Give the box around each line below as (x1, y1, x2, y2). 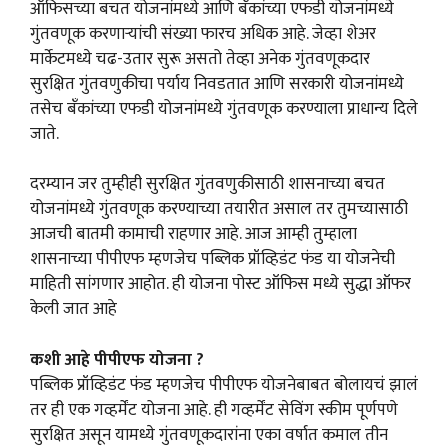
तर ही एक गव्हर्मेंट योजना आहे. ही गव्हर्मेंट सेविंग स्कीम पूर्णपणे (30, 395, 398, 424)
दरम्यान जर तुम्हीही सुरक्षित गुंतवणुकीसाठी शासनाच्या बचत (30, 170, 385, 199)
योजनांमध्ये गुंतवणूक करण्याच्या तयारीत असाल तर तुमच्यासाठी (30, 195, 408, 224)
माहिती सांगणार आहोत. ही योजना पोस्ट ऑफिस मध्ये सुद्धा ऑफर (30, 270, 411, 299)
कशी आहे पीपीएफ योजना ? (30, 345, 204, 374)
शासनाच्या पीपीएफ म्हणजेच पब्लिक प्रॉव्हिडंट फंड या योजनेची (30, 245, 395, 274)
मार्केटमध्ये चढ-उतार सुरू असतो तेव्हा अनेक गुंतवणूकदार (30, 44, 370, 73)
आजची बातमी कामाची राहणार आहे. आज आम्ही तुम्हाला (30, 220, 357, 249)
